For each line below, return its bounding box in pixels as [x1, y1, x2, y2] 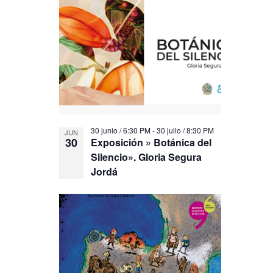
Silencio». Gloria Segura [91, 150, 202, 164]
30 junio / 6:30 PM [91, 125, 151, 135]
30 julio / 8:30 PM [157, 125, 214, 135]
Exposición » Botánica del [91, 135, 212, 149]
